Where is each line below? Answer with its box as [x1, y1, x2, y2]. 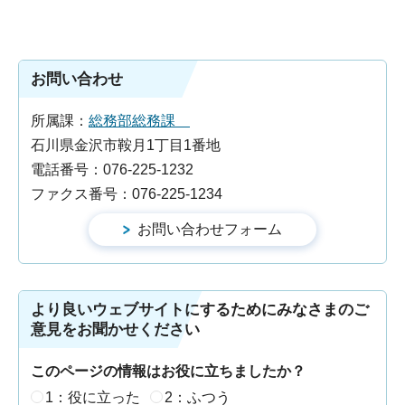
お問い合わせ [31, 71, 123, 89]
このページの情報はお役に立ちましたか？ [31, 363, 306, 380]
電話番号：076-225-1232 [31, 162, 193, 178]
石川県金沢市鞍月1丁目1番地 [31, 137, 221, 154]
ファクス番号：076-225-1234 [31, 186, 222, 202]
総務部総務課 [89, 113, 190, 129]
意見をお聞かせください [31, 321, 200, 339]
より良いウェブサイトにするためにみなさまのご [31, 301, 369, 319]
